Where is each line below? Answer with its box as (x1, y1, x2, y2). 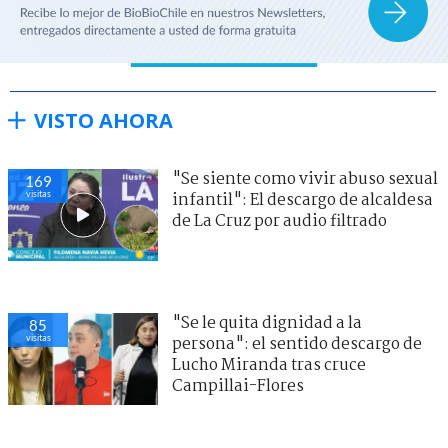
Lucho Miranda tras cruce (172, 352, 366, 378)
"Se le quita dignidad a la (172, 310, 362, 336)
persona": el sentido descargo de (172, 331, 422, 357)
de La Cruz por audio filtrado (172, 208, 387, 234)
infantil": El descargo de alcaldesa (172, 187, 433, 213)
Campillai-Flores (172, 373, 304, 399)
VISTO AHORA (34, 106, 173, 134)
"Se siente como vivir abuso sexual (172, 166, 438, 192)
